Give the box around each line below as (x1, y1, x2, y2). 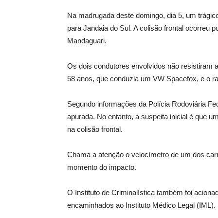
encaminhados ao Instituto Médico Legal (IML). (67, 201, 216, 209)
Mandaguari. (67, 36, 107, 45)
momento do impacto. (67, 163, 136, 171)
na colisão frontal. (67, 125, 123, 133)
